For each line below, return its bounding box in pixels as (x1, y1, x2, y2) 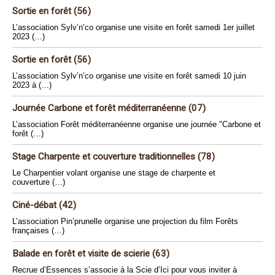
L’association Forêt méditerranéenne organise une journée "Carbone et (12, 120, 261, 130)
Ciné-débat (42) (12, 199, 76, 211)
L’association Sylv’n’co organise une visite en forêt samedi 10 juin (12, 71, 246, 81)
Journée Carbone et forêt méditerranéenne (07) (12, 103, 206, 114)
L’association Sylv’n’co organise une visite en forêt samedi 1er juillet (12, 23, 255, 33)
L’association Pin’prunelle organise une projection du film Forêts (12, 217, 238, 227)
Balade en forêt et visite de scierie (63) (12, 248, 169, 260)
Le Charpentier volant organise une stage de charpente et (12, 168, 215, 178)
